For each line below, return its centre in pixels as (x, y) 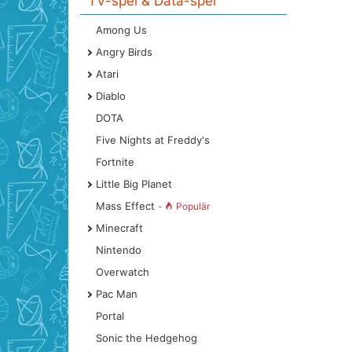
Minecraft (119, 228)
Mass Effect (127, 206)
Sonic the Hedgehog (147, 338)
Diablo (111, 96)
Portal (110, 316)
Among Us (121, 30)
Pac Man (117, 294)
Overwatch (123, 272)
